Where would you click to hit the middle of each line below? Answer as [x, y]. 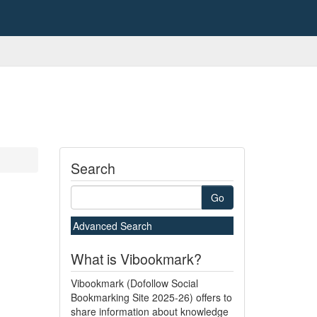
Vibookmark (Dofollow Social [134, 283]
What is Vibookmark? [136, 259]
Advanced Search [112, 226]
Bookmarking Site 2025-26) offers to [151, 297]
